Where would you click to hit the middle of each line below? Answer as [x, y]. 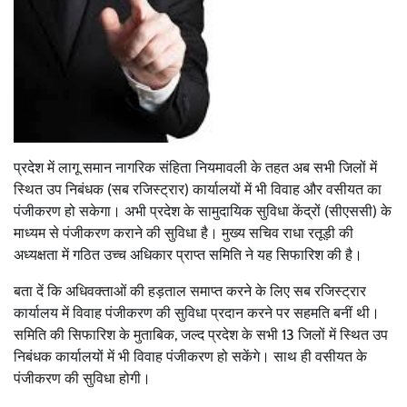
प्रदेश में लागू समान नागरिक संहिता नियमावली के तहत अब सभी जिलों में [195, 168]
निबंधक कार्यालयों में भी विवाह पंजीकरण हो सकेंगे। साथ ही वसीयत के [190, 357]
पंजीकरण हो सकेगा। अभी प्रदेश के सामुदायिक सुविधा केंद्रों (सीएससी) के [203, 212]
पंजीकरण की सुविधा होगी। [82, 379]
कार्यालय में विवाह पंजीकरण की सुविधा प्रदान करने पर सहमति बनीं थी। [197, 313]
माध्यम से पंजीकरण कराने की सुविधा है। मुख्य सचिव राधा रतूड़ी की [184, 233]
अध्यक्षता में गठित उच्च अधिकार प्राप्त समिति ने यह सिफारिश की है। [188, 255]
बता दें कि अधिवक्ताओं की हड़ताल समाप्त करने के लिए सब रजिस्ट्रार [190, 292]
